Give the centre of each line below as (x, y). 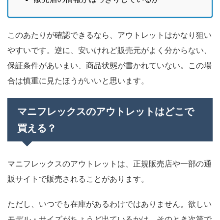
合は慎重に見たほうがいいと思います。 (78, 80)
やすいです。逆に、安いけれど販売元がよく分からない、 (110, 50)
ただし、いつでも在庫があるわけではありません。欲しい (110, 204)
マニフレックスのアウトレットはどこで (106, 111)
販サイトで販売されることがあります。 (78, 179)
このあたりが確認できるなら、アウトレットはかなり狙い (110, 35)
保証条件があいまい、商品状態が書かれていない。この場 (110, 65)
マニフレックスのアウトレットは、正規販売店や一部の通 (110, 163)
